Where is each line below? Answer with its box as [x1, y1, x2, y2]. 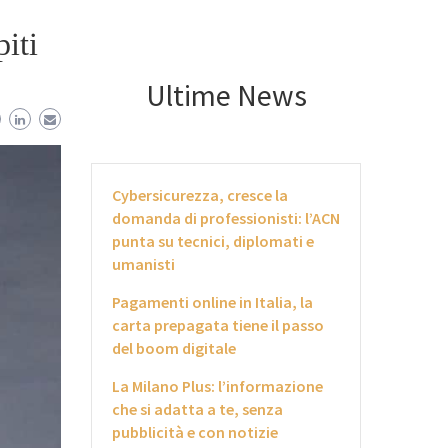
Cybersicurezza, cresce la [112, 185, 288, 205]
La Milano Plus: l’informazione [112, 376, 323, 396]
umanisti [112, 254, 175, 274]
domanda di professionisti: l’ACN [112, 208, 340, 228]
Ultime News [145, 76, 307, 114]
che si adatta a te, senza [112, 399, 283, 419]
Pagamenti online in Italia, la [112, 292, 313, 312]
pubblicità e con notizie [112, 422, 278, 442]
